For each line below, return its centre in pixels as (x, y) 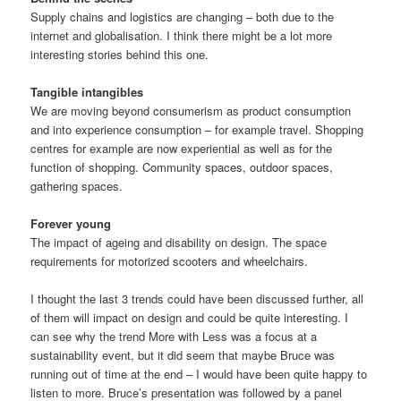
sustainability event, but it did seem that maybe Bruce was (183, 355)
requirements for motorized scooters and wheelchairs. (170, 261)
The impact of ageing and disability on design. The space (179, 242)
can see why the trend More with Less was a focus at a (174, 337)
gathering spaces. (77, 185)
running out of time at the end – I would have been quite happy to (199, 374)
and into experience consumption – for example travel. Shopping (197, 129)
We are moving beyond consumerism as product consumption (191, 110)
